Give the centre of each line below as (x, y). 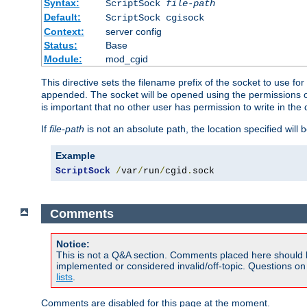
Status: (60, 46)
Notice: (73, 244)
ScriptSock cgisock (155, 18)
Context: (64, 32)
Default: (62, 17)
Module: (63, 59)
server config (133, 32)
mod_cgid (126, 59)
